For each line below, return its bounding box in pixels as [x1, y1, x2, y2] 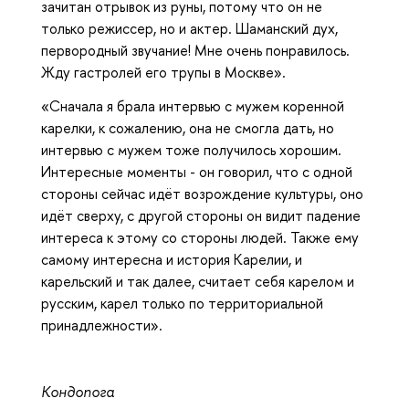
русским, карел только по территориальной [41, 292, 323, 313]
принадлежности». [41, 314, 163, 335]
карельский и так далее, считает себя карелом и [41, 270, 354, 291]
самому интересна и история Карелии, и [41, 248, 302, 269]
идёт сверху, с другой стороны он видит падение [41, 204, 361, 225]
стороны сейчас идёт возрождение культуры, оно [41, 183, 363, 204]
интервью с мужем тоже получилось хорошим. [41, 139, 341, 160]
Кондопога [41, 382, 114, 403]
